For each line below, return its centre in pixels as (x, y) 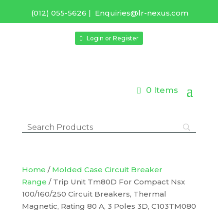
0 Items (162, 90)
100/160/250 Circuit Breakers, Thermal (94, 194)
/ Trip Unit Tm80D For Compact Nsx (116, 182)
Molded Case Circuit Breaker (107, 170)
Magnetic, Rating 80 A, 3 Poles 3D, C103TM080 (109, 206)
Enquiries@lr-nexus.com (142, 13)
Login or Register (113, 38)
